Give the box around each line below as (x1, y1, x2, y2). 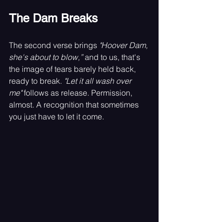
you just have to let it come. (9, 111, 104, 121)
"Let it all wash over (64, 75, 133, 86)
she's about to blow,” (9, 52, 83, 62)
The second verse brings (9, 40, 99, 50)
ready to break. (9, 75, 64, 86)
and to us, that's (83, 52, 142, 62)
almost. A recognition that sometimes (9, 99, 141, 110)
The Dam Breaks (9, 11, 98, 25)
